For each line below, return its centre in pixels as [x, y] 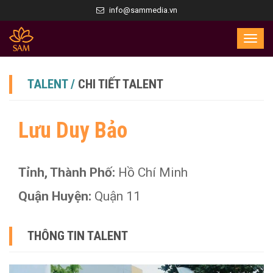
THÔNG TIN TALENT [78, 236]
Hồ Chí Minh [153, 172]
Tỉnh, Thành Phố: [68, 172]
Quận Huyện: [56, 196]
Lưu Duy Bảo [73, 130]
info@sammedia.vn [143, 10]
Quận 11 [118, 196]
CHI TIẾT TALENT [121, 84]
